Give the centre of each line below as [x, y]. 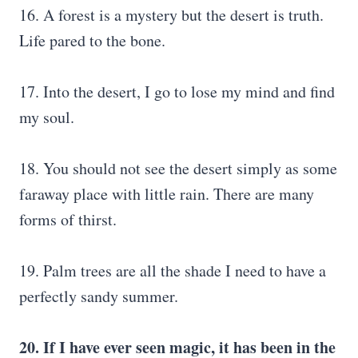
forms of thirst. [68, 219]
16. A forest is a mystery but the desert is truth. [171, 15]
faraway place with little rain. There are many [167, 194]
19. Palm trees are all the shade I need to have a [173, 270]
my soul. [47, 117]
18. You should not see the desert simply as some [178, 168]
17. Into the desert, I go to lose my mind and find [177, 91]
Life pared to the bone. [92, 40]
